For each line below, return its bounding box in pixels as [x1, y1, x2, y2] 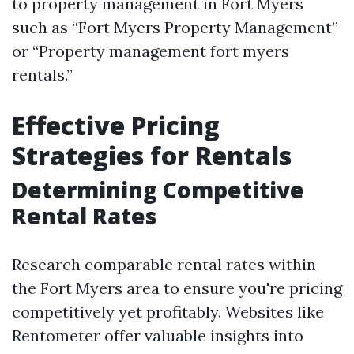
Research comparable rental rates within [12, 254, 316, 274]
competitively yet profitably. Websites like [12, 302, 324, 322]
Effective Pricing [12, 108, 220, 142]
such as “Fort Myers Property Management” [12, 17, 338, 37]
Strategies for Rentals [12, 138, 292, 172]
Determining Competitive [12, 175, 304, 205]
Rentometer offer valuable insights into [12, 326, 303, 345]
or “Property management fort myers [12, 41, 289, 61]
